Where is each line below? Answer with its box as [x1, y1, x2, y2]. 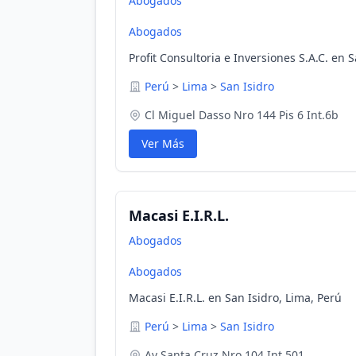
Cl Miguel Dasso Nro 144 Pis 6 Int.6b [145, 107, 339, 122]
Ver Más [141, 136, 184, 151]
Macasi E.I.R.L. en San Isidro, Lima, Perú [129, 290, 342, 305]
